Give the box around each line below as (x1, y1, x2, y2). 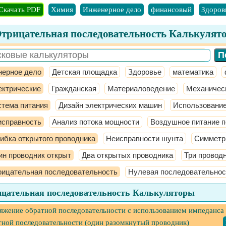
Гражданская (51, 84, 96, 93)
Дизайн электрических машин (59, 101, 162, 109)
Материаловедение (107, 84, 175, 93)
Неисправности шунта (106, 134, 183, 143)
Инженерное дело (83, 6, 141, 14)
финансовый (151, 6, 192, 14)
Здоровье (128, 68, 161, 76)
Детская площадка (52, 68, 117, 76)
